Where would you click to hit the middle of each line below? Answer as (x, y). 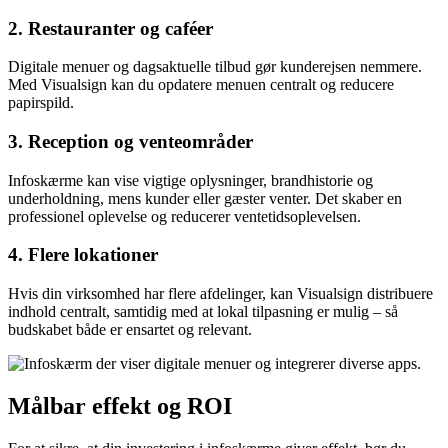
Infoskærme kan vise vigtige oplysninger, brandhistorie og (190, 180)
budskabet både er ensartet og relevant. (130, 330)
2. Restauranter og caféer (110, 28)
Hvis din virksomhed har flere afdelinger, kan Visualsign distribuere (220, 294)
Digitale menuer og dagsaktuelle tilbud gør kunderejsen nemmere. (215, 67)
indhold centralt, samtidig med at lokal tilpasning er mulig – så (203, 312)
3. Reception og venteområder (130, 142)
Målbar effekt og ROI (120, 406)
